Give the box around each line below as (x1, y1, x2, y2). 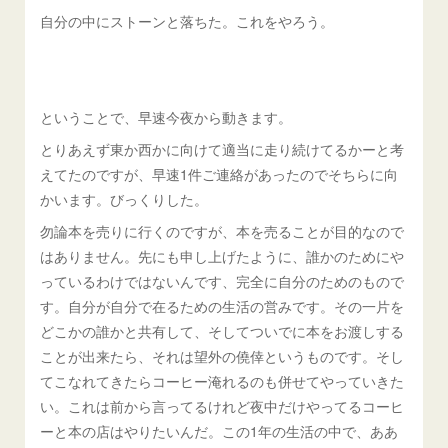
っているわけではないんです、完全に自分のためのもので (40, 271, 405, 291)
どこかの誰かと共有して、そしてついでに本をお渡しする (40, 321, 405, 341)
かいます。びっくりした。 (40, 189, 209, 209)
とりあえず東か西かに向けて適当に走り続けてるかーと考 (40, 139, 405, 159)
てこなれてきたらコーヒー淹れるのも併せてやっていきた (40, 371, 405, 391)
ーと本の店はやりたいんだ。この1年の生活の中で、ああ (40, 421, 399, 441)
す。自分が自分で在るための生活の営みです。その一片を (40, 296, 405, 316)
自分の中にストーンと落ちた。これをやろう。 (40, 11, 335, 31)
